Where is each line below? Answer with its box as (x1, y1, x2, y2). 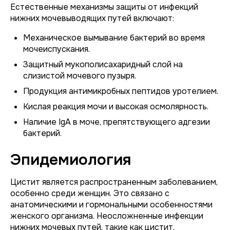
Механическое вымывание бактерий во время (23, 32, 205, 43)
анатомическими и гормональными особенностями (10, 199, 213, 210)
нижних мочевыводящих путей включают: (10, 13, 174, 24)
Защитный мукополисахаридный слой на (23, 59, 183, 70)
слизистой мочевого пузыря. (23, 70, 136, 81)
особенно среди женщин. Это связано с (10, 188, 169, 199)
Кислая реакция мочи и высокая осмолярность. (23, 101, 208, 112)
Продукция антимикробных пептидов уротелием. (23, 86, 218, 97)
